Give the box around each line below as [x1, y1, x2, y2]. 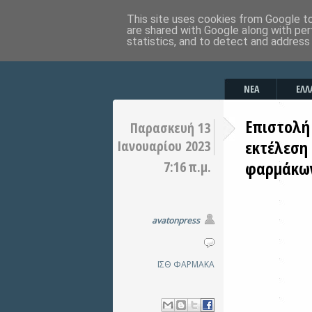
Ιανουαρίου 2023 [117, 136, 210, 155]
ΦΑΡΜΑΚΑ [173, 258, 214, 270]
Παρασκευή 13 [130, 118, 210, 137]
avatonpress [152, 214, 200, 226]
